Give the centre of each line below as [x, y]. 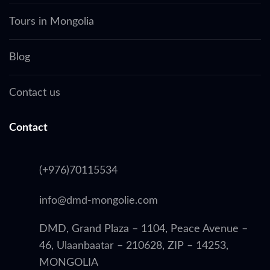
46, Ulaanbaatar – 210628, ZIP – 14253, [134, 246]
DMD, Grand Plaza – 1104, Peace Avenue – [143, 229]
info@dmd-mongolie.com [99, 201]
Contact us [35, 93]
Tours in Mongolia [52, 21]
